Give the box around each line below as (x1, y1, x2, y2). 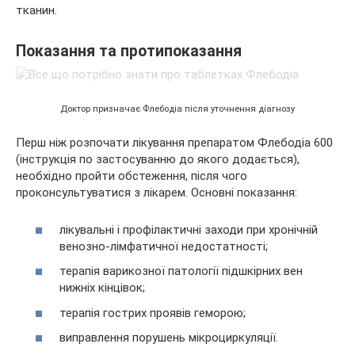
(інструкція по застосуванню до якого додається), (16, 152, 300, 167)
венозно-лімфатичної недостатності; (59, 239, 268, 254)
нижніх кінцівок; (59, 281, 145, 296)
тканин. (16, 3, 57, 18)
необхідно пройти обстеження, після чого (16, 169, 247, 184)
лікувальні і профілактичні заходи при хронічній (59, 222, 318, 237)
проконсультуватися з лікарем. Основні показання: (16, 185, 297, 200)
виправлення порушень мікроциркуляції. (59, 330, 278, 345)
